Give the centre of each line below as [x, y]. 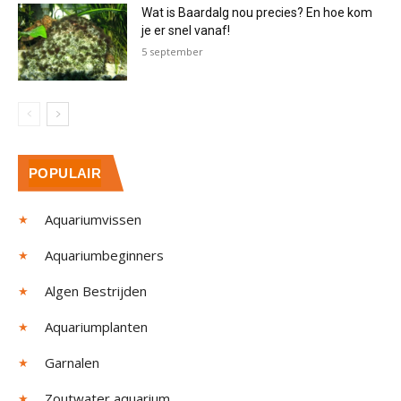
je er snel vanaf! [186, 31]
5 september [173, 52]
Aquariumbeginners [104, 255]
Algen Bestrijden [96, 290]
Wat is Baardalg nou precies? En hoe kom [257, 13]
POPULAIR [65, 173]
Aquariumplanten [96, 326]
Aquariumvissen [93, 219]
